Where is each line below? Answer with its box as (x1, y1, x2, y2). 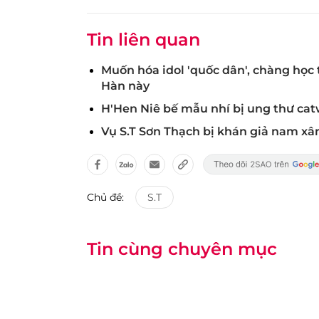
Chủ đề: (87, 190, 124, 204)
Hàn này (101, 78, 150, 93)
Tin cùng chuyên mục (87, 238, 277, 259)
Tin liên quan (87, 28, 200, 50)
